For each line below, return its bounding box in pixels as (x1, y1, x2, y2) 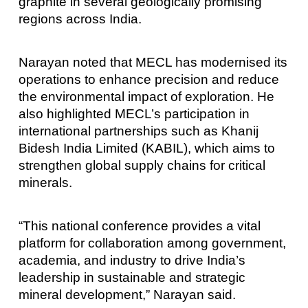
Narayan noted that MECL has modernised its (18, 54, 287, 69)
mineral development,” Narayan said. (18, 287, 236, 302)
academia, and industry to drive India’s (18, 253, 245, 268)
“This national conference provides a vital (18, 219, 261, 234)
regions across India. (18, 11, 142, 26)
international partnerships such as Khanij (18, 123, 258, 138)
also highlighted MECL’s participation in (18, 106, 250, 121)
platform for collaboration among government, (18, 236, 286, 251)
